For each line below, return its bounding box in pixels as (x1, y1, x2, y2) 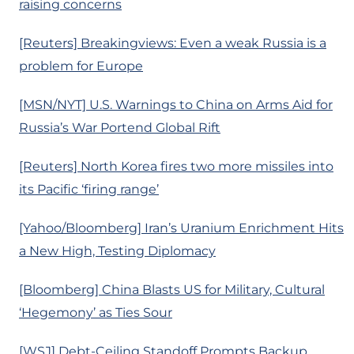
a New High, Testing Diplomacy (19, 243, 216, 259)
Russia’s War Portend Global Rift (19, 120, 220, 136)
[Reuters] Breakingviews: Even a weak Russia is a (19, 36, 326, 51)
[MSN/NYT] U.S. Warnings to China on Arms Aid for (19, 97, 333, 113)
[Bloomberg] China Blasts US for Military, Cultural (19, 282, 325, 298)
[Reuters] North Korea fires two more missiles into (19, 159, 333, 175)
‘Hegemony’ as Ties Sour (19, 305, 172, 321)
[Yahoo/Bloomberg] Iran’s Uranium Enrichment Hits (19, 220, 344, 236)
